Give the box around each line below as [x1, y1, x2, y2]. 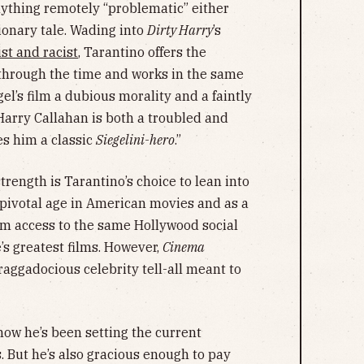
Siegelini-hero [96, 131, 175, 148]
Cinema [162, 238, 205, 255]
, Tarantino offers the [78, 43, 206, 60]
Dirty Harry [147, 21, 213, 38]
